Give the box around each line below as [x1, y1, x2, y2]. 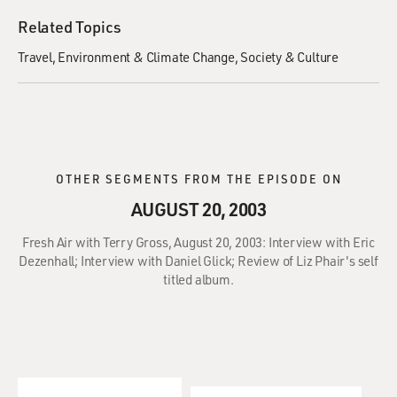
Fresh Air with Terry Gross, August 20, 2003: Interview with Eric [21, 233, 376, 251]
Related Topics [18, 16, 122, 37]
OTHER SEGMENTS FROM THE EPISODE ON [55, 171, 342, 186]
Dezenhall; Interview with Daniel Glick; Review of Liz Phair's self [19, 252, 378, 269]
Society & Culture [240, 48, 339, 66]
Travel [18, 48, 52, 66]
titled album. [163, 270, 234, 288]
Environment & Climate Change [58, 48, 235, 66]
